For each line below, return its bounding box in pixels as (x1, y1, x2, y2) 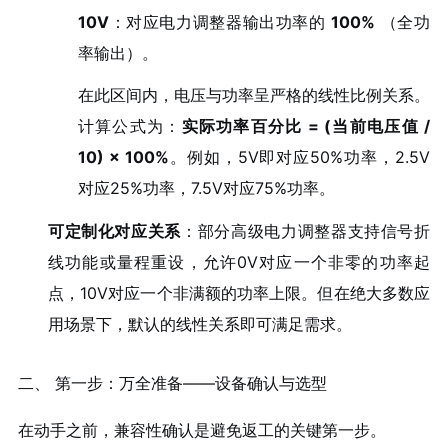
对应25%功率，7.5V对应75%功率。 (77, 178, 335, 199)
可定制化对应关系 (47, 221, 182, 242)
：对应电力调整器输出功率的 (108, 11, 332, 32)
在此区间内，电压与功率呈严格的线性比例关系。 (77, 85, 431, 106)
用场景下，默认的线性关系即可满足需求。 (47, 314, 352, 335)
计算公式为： (77, 116, 182, 137)
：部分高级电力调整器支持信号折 (181, 221, 431, 242)
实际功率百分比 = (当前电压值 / (181, 116, 431, 137)
